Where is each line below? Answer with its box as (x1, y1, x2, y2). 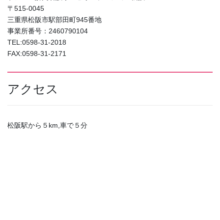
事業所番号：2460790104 (7, 27, 88, 35)
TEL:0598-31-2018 (7, 38, 66, 46)
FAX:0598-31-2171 (7, 49, 66, 57)
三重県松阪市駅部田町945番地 (7, 15, 102, 24)
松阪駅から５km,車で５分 (7, 121, 94, 129)
